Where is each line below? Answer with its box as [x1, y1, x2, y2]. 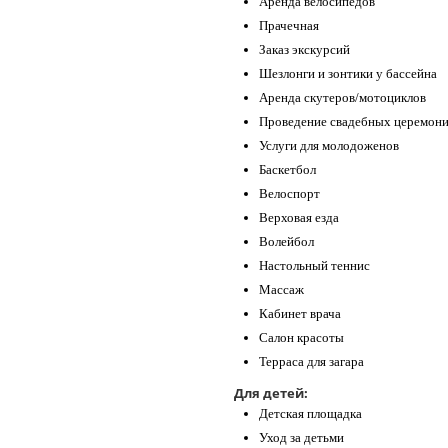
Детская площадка [259, 406, 362, 422]
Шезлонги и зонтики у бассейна [259, 66, 437, 82]
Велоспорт [259, 186, 320, 202]
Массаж [259, 282, 304, 298]
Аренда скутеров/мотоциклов [259, 90, 426, 106]
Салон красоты [259, 330, 344, 346]
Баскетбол [259, 162, 316, 178]
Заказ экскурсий [259, 42, 350, 58]
